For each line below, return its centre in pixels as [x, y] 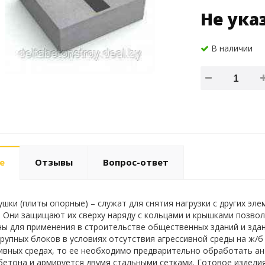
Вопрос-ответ [135, 162]
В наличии [230, 48]
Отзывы [54, 162]
